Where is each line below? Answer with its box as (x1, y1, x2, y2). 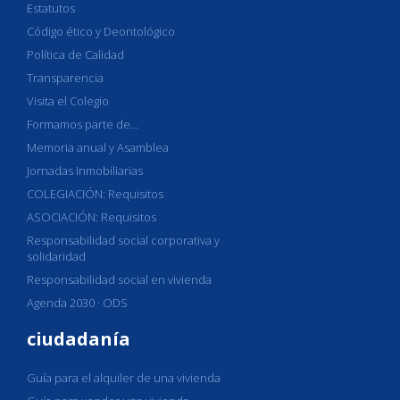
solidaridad (27, 248, 86, 264)
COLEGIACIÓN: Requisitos (27, 186, 163, 202)
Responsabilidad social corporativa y (27, 232, 220, 248)
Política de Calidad (27, 46, 124, 62)
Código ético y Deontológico (27, 23, 175, 39)
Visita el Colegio (27, 93, 109, 109)
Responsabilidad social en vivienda (27, 271, 212, 287)
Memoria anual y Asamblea (27, 139, 169, 155)
